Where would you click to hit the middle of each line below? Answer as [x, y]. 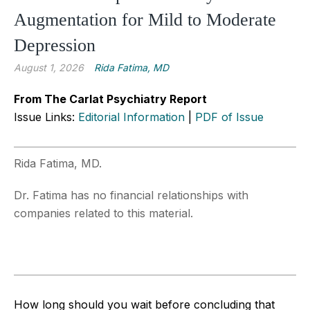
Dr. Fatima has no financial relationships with [131, 195]
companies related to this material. [103, 213]
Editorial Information [131, 117]
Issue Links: [46, 117]
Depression [55, 45]
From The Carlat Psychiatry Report [110, 99]
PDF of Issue [229, 117]
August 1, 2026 [49, 67]
